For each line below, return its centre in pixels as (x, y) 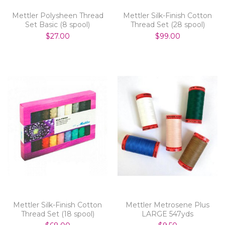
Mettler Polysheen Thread (58, 15)
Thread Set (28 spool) (167, 24)
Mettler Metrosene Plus (167, 205)
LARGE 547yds (167, 214)
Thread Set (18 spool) (58, 214)
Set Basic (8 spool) (58, 24)
